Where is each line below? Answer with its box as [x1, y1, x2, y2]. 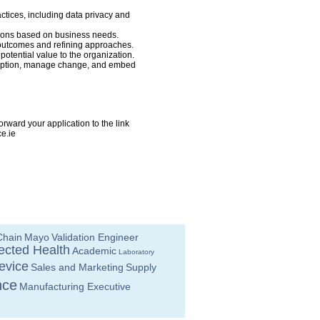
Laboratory [119, 248, 154, 256]
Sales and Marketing [31, 261, 124, 273]
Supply [126, 261, 156, 273]
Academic [72, 245, 116, 256]
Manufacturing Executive [19, 281, 131, 292]
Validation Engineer [51, 231, 139, 243]
